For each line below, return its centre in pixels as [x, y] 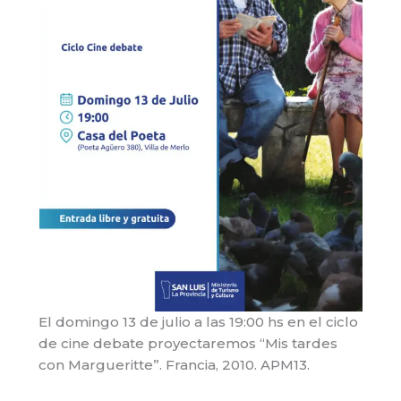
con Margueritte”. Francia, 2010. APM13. [175, 365]
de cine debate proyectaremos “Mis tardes [188, 344]
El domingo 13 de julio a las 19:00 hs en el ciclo [199, 322]
